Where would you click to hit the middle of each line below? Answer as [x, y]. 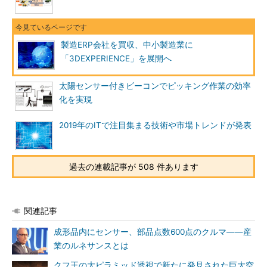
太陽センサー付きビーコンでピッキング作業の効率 [155, 86]
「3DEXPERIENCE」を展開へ [116, 58]
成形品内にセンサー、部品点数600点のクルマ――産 [153, 232]
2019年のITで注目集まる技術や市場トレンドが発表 [155, 125]
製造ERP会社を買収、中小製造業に [127, 45]
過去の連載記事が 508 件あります [133, 167]
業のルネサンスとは [91, 246]
